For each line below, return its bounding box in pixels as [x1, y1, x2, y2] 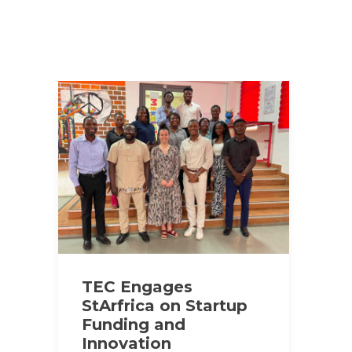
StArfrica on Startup [82, 296, 247, 316]
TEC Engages [82, 277, 192, 297]
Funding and [82, 315, 185, 335]
